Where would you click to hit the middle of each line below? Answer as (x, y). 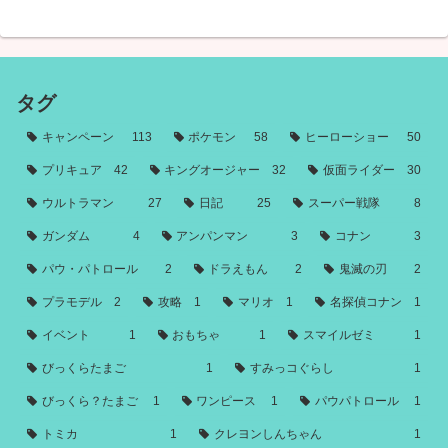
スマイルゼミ (339, 335)
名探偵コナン (365, 302)
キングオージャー (212, 170)
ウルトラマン (77, 203)
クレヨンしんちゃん (267, 434)
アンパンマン (212, 236)
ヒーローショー (347, 137)
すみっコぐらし (291, 368)
